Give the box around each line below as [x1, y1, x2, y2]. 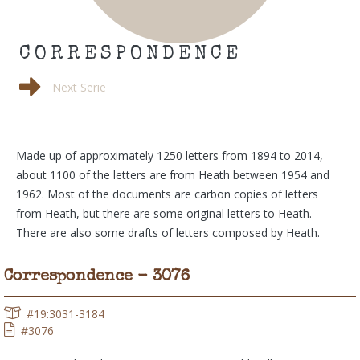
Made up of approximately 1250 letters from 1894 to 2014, [16, 148, 323, 164]
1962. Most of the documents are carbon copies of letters [16, 186, 318, 202]
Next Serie [52, 80, 106, 96]
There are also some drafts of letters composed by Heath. [16, 225, 320, 241]
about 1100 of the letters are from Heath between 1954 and [16, 167, 329, 183]
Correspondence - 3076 [4, 269, 190, 286]
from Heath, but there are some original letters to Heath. [16, 206, 312, 222]
